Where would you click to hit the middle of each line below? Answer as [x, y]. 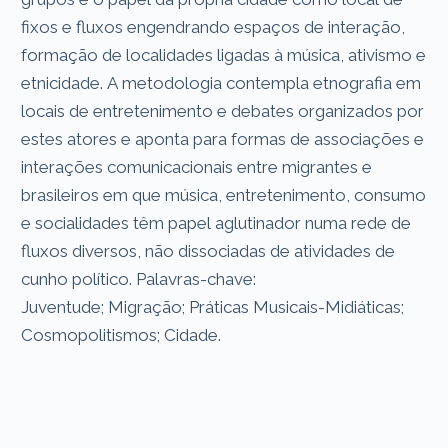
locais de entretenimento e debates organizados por [223, 110]
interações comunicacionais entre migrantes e [197, 166]
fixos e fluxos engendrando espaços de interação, [213, 26]
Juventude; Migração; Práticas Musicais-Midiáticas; [213, 306]
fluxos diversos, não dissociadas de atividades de [208, 250]
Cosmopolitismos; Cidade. [121, 334]
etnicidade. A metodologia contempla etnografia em [221, 82]
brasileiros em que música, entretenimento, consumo [224, 194]
